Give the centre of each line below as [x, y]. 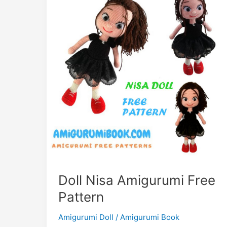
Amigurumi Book [149, 217]
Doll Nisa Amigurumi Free [137, 180]
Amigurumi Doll [86, 217]
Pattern [81, 197]
